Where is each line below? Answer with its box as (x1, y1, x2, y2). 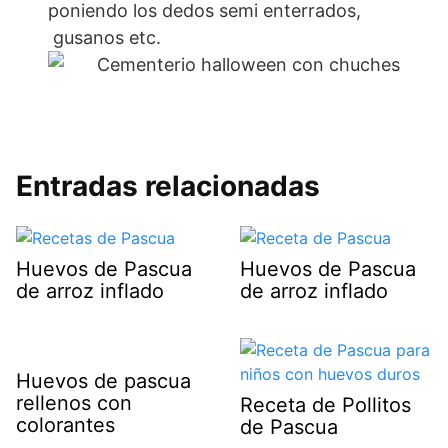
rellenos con (16, 391, 132, 416)
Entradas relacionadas (16, 169, 320, 204)
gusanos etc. (48, 27, 161, 49)
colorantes (16, 413, 115, 438)
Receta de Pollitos (240, 393, 411, 418)
